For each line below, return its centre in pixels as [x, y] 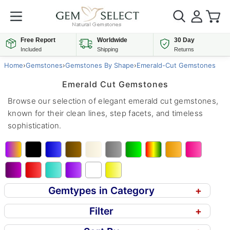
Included [31, 49]
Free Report [38, 40]
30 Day [184, 40]
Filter [102, 211]
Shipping [108, 49]
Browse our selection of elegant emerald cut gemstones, [113, 101]
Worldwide [112, 40]
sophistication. [35, 125]
